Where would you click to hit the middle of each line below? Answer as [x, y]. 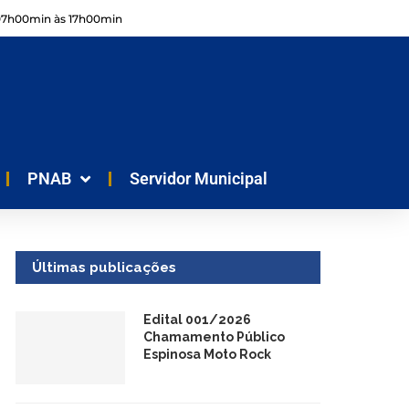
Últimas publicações [104, 267]
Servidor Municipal [199, 178]
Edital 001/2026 [197, 319]
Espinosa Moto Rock [207, 354]
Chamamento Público [214, 336]
